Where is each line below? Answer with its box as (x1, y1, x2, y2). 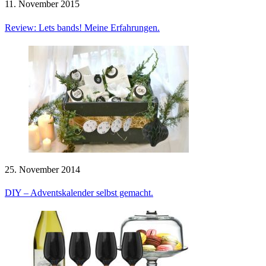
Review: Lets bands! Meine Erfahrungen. (5, 22, 160, 33)
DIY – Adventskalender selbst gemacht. (5, 188, 153, 198)
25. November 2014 (5, 164, 80, 175)
